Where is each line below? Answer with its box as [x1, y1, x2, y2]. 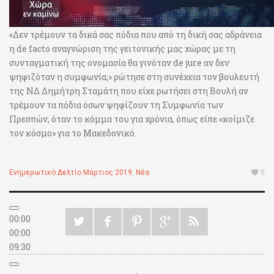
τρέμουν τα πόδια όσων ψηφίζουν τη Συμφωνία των [9, 99, 223, 111]
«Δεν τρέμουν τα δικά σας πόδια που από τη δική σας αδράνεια [9, 29, 262, 41]
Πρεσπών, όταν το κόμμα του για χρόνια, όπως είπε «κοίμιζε [9, 113, 254, 125]
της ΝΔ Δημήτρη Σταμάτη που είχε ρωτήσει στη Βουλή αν [9, 85, 248, 97]
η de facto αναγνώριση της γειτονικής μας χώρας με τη [9, 43, 235, 55]
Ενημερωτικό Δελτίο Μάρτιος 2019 [9, 168, 132, 177]
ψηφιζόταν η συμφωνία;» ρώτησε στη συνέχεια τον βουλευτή [9, 71, 259, 83]
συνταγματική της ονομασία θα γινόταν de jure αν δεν [9, 57, 229, 69]
